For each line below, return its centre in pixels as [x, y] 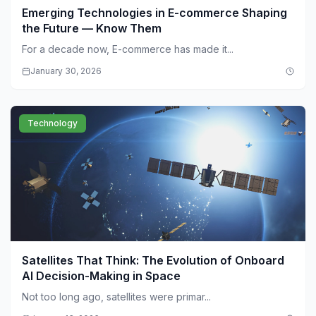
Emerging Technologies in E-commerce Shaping [154, 13]
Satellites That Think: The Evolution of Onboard [153, 261]
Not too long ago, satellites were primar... [116, 297]
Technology [53, 123]
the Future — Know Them [92, 29]
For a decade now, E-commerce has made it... [128, 49]
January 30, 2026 [66, 71]
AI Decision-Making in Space [101, 276]
